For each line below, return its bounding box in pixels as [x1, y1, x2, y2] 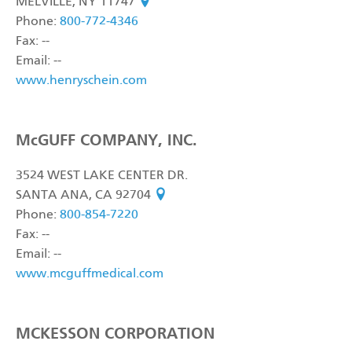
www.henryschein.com [16, 75, 147, 87]
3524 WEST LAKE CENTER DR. [16, 170, 188, 182]
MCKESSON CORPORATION [16, 324, 214, 343]
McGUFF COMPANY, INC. [16, 130, 197, 149]
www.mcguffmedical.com [16, 268, 163, 280]
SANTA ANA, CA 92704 [16, 189, 154, 202]
